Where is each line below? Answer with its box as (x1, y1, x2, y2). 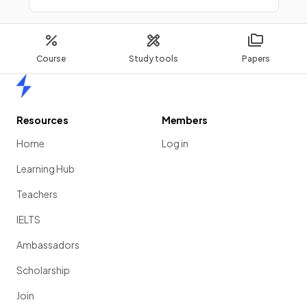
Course (36, 53, 66, 64)
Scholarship (16, 264, 70, 276)
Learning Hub (16, 162, 75, 175)
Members (162, 114, 208, 126)
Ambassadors (16, 238, 79, 251)
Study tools (128, 53, 178, 64)
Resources (16, 114, 69, 126)
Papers (241, 53, 270, 64)
